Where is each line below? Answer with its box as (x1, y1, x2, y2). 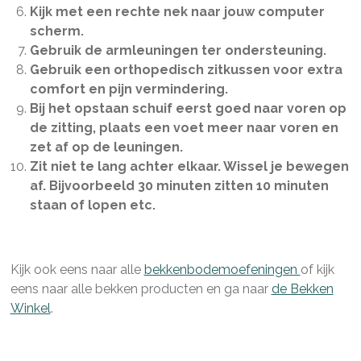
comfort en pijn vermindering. (29, 81, 228, 97)
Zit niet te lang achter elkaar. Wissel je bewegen (29, 159, 349, 174)
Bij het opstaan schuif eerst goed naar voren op (29, 101, 346, 116)
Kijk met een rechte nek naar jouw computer (29, 4, 325, 19)
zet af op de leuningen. (29, 139, 183, 155)
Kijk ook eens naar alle (10, 262, 144, 277)
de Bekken (271, 281, 334, 297)
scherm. (29, 23, 84, 39)
